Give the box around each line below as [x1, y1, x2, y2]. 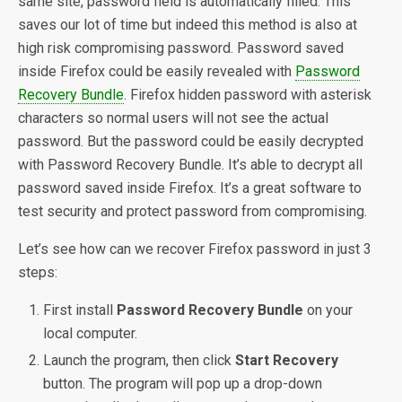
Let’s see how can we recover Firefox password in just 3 [18, 240, 371, 258]
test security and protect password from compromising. [18, 203, 367, 220]
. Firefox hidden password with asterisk [124, 86, 371, 103]
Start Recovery [235, 352, 339, 370]
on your [303, 301, 354, 319]
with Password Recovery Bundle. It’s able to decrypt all [18, 156, 363, 173]
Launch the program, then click [43, 352, 236, 370]
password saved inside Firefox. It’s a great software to [18, 179, 362, 197]
